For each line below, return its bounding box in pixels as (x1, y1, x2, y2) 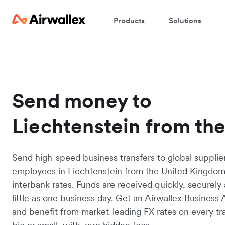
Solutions (169, 15, 201, 25)
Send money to (12, 88, 152, 114)
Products (114, 15, 145, 25)
